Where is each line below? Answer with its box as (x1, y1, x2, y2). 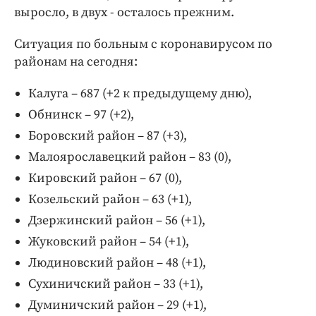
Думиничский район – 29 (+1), (28, 296, 207, 313)
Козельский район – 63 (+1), (28, 190, 192, 207)
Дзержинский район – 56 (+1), (28, 212, 205, 229)
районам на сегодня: (14, 53, 138, 70)
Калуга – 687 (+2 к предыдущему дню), (28, 85, 252, 102)
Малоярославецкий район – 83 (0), (28, 148, 231, 165)
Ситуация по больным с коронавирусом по (14, 35, 272, 52)
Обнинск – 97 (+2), (28, 106, 134, 123)
